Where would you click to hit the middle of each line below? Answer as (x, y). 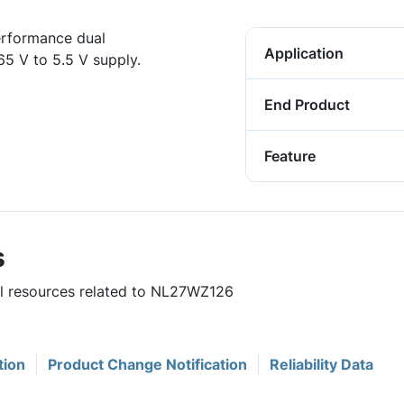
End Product (307, 105)
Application (304, 53)
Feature (290, 156)
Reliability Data (321, 364)
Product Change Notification (147, 364)
